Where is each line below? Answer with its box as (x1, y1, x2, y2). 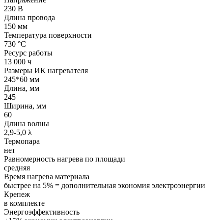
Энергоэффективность (4, 207, 80, 216)
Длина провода (4, 13, 55, 22)
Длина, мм (4, 83, 39, 92)
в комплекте (4, 198, 45, 207)
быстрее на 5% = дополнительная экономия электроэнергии (4, 181, 205, 190)
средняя (4, 163, 30, 172)
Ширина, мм (4, 101, 46, 110)
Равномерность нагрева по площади (4, 154, 125, 163)
